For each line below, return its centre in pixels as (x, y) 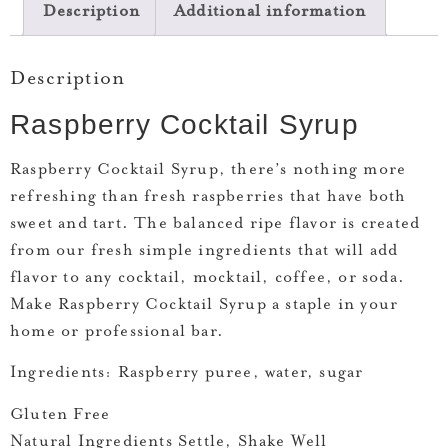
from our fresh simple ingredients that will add (204, 250)
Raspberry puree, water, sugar (240, 373)
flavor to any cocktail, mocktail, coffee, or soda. (208, 277)
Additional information (270, 12)
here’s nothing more (322, 169)
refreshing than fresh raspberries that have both (208, 196)
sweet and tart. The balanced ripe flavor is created (215, 223)
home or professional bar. (117, 331)
